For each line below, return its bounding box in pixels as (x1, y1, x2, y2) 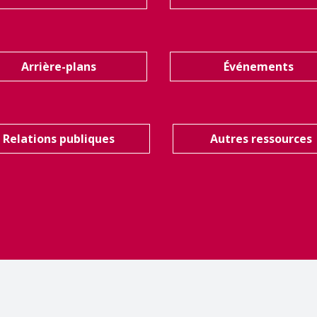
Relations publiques (2, 131, 115, 147)
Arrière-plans (21, 59, 96, 75)
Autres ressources (210, 131, 313, 147)
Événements (223, 59, 294, 75)
